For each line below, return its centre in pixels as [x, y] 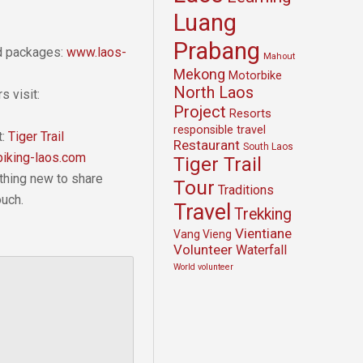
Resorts [250, 113]
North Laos [214, 92]
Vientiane [263, 233]
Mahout [279, 56]
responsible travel [220, 130]
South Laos [268, 146]
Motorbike [255, 75]
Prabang [217, 51]
